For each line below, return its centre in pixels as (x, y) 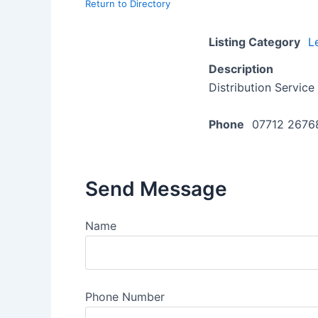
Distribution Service (262, 87)
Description (241, 69)
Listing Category (254, 42)
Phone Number (125, 296)
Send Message (156, 188)
